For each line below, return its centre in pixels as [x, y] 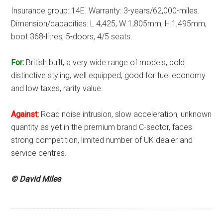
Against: [25, 114]
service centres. [39, 153]
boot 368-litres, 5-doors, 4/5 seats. [72, 36]
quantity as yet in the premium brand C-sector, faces [102, 127]
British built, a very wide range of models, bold [105, 62]
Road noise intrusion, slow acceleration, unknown [126, 114]
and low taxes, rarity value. [57, 88]
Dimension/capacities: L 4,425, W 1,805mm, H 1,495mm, [109, 23]
